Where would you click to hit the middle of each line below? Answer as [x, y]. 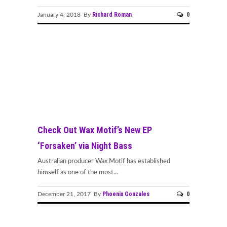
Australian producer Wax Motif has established [104, 162]
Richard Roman [112, 15]
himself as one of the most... [78, 173]
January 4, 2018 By [65, 15]
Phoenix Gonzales [126, 194]
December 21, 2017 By [70, 194]
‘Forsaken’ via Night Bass [85, 146]
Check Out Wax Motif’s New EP [95, 130]
